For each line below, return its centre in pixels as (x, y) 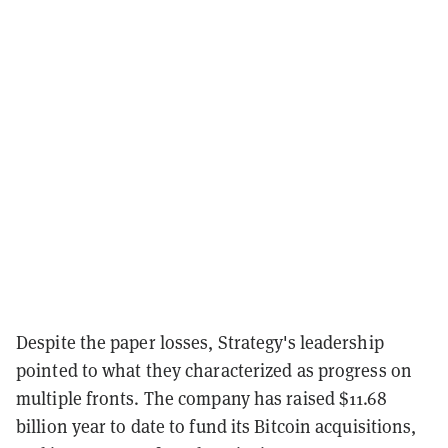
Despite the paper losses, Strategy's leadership (200, 341)
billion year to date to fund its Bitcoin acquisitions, (216, 425)
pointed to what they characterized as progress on (214, 369)
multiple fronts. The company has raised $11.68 (201, 397)
